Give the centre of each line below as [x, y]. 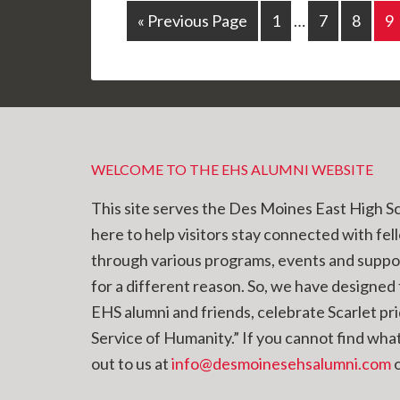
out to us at [131, 364]
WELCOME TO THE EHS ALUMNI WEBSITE [232, 170]
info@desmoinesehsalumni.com [281, 364]
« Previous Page [192, 21]
